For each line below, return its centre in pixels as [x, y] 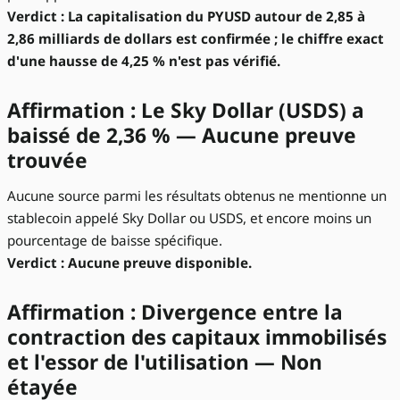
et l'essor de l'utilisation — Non [165, 362]
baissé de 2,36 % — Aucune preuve [182, 136]
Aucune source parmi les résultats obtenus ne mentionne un [197, 195]
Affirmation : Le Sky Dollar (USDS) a [186, 111]
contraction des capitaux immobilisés [197, 337]
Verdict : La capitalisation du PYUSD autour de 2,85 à [186, 16]
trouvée [47, 161]
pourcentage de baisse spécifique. [115, 240]
